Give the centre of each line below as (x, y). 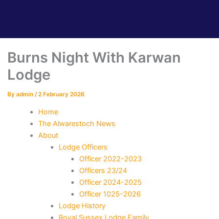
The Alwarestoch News (77, 123)
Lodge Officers (83, 147)
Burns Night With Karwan (94, 58)
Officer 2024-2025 (111, 182)
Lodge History (82, 206)
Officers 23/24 (103, 170)
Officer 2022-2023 (111, 159)
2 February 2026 (61, 95)
